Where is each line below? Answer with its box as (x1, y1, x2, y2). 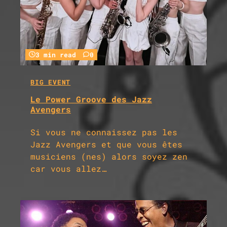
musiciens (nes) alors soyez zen (30, 151, 187, 162)
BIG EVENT (30, 78, 71, 86)
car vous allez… (30, 163, 106, 174)
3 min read (35, 50, 76, 59)
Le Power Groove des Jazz (30, 94, 152, 105)
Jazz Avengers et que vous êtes (30, 139, 182, 150)
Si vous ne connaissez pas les (30, 127, 177, 138)
